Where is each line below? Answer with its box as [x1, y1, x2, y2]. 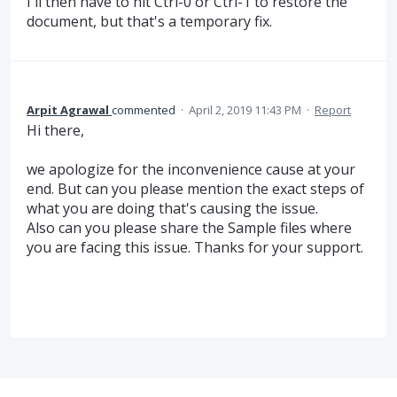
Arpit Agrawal [27, 101, 109, 118]
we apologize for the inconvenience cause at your [27, 160, 355, 180]
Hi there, [27, 120, 84, 140]
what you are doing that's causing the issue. [27, 198, 318, 219]
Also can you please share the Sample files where [27, 218, 352, 238]
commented [112, 101, 178, 118]
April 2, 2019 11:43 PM [189, 101, 301, 118]
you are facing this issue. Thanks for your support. [27, 237, 363, 258]
